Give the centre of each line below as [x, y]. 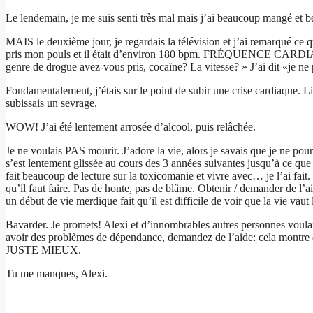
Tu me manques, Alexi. [57, 273]
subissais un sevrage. [51, 103]
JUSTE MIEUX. [43, 249]
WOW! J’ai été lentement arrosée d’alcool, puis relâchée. [131, 126]
